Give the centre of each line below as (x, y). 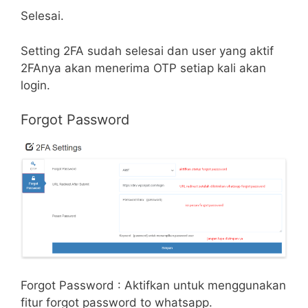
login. (35, 85)
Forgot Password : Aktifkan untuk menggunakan (153, 285)
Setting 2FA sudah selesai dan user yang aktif (147, 51)
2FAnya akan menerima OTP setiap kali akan (143, 68)
